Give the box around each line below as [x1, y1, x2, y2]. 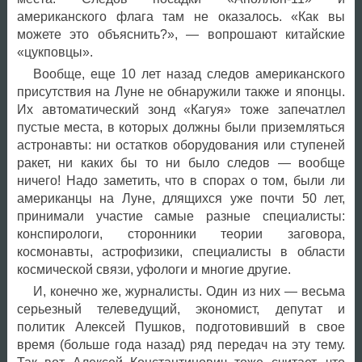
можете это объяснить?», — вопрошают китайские [16, 27, 345, 41]
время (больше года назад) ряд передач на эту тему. [16, 337, 345, 351]
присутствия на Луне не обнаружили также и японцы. [16, 84, 345, 99]
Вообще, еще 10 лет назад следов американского [32, 66, 345, 81]
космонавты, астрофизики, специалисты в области [16, 244, 345, 259]
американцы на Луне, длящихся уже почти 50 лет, [16, 191, 345, 205]
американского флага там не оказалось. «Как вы [16, 9, 345, 23]
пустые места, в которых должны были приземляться [16, 120, 345, 134]
